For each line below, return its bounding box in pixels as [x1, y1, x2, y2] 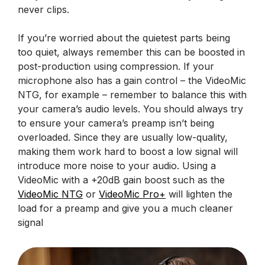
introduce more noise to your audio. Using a [18, 159, 216, 172]
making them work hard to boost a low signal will [18, 145, 238, 157]
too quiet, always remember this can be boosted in [18, 46, 245, 58]
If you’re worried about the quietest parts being [18, 31, 230, 44]
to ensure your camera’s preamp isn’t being [18, 117, 214, 129]
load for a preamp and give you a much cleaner [18, 202, 233, 214]
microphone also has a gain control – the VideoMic [18, 74, 246, 86]
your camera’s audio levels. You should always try [18, 102, 243, 115]
